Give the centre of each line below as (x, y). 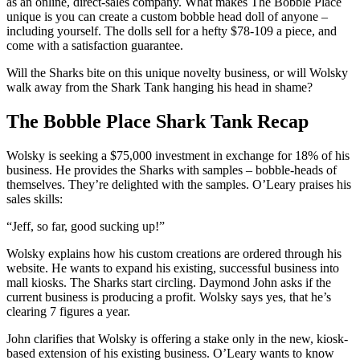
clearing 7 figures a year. (68, 311)
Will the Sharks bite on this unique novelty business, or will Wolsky (177, 73)
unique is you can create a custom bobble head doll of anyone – (167, 17)
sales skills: (35, 198)
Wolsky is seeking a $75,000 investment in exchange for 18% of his (178, 155)
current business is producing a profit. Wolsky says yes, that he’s (169, 297)
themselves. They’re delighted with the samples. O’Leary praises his (179, 184)
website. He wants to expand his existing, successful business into (173, 268)
